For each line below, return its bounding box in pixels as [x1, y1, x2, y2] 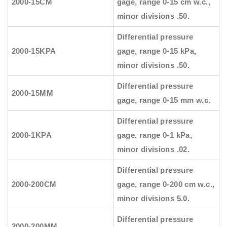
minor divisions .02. [117, 145, 190, 154]
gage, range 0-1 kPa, [117, 131, 193, 140]
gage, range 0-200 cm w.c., [117, 180, 215, 189]
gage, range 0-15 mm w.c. [117, 96, 211, 105]
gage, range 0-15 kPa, [117, 47, 197, 56]
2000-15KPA [11, 47, 56, 56]
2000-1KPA [11, 131, 52, 140]
